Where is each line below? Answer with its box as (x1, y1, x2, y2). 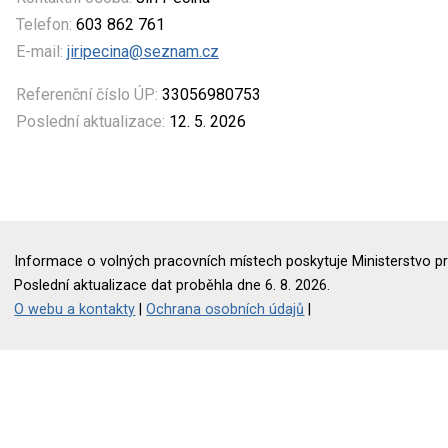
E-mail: (16, 41, 63, 61)
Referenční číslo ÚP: (16, 84, 158, 104)
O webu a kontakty (14, 300, 136, 318)
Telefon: (16, 14, 72, 34)
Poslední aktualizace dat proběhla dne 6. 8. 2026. (14, 276, 331, 294)
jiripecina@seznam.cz (67, 41, 219, 61)
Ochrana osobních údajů (146, 300, 305, 318)
